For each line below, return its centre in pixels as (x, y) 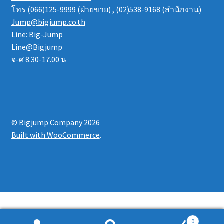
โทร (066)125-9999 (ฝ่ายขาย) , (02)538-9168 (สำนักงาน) (106, 9)
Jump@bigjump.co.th (48, 22)
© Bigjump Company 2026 (55, 122)
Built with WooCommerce (55, 135)
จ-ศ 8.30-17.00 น (39, 59)
